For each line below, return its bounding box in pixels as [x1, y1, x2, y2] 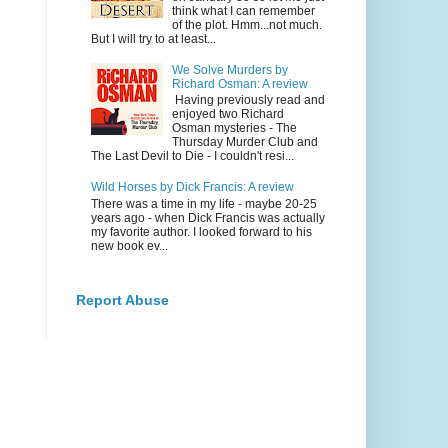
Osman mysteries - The [172, 121, 298, 136]
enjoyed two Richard [172, 107, 285, 122]
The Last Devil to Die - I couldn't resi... [90, 149, 294, 164]
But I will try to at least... [90, 32, 216, 47]
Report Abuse [75, 291, 169, 308]
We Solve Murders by [172, 62, 289, 77]
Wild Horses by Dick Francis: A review [90, 180, 294, 195]
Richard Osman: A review [172, 76, 309, 91]
